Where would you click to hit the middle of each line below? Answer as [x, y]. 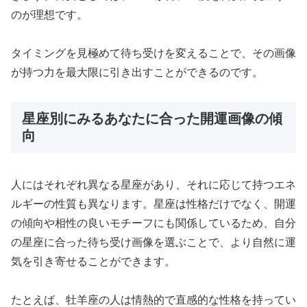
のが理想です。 [49, 14]
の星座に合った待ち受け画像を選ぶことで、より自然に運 [153, 242]
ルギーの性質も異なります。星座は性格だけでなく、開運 [153, 204]
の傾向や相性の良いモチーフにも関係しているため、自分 [153, 223]
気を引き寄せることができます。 [93, 261]
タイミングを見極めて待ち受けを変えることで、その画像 [153, 53]
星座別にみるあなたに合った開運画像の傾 [152, 119]
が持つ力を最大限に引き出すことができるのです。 [137, 73]
